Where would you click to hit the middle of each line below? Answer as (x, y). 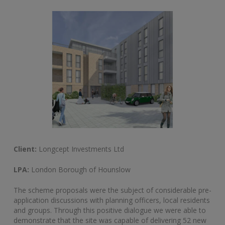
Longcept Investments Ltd (80, 149)
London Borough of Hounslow (80, 169)
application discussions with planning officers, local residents (112, 200)
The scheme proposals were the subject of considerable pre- (113, 190)
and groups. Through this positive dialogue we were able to (110, 210)
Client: (25, 149)
